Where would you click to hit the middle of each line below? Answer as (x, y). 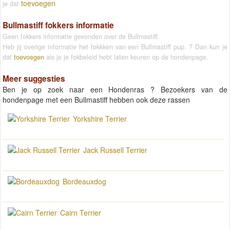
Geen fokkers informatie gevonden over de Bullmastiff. (81, 36)
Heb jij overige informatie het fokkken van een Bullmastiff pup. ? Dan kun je (115, 46)
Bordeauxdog (84, 181)
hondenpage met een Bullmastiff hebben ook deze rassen (96, 100)
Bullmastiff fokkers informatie (58, 25)
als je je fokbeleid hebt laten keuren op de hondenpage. (126, 57)
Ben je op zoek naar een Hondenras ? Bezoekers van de (115, 90)
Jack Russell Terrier (115, 150)
